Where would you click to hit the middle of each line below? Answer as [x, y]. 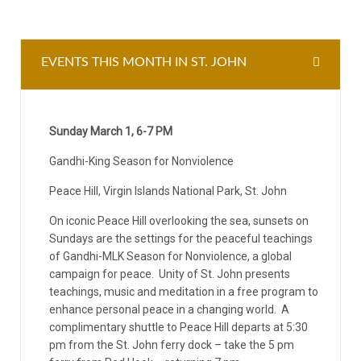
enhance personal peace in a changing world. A [169, 309]
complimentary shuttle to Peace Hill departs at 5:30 [178, 327]
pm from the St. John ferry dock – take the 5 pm [172, 345]
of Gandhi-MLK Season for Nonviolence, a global [170, 256]
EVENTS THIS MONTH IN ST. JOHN [144, 62]
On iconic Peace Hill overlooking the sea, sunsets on [179, 221]
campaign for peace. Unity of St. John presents [170, 274]
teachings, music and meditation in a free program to [184, 292]
